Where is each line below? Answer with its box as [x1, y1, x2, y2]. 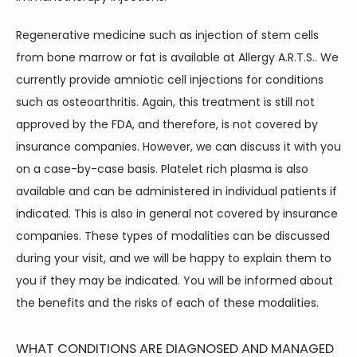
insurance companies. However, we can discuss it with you [16, 139, 341, 155]
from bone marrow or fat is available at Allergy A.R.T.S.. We [16, 49, 339, 65]
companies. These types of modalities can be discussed [16, 228, 330, 244]
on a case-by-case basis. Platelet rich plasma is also [16, 161, 308, 177]
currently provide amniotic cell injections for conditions [16, 72, 324, 88]
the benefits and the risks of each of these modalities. [16, 295, 319, 311]
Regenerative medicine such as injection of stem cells [16, 27, 319, 43]
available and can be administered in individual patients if [16, 183, 337, 199]
